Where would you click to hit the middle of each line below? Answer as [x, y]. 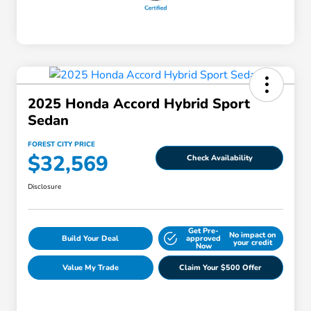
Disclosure [44, 187]
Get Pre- [204, 231]
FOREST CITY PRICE [61, 145]
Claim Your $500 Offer [221, 268]
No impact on [252, 235]
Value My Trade [90, 268]
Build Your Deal [91, 239]
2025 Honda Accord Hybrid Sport [139, 104]
